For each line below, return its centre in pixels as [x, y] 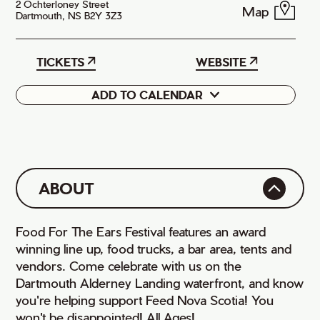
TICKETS [61, 62]
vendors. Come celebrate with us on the [129, 265]
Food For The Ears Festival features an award [141, 231]
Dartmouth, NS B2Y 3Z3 [69, 15]
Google [43, 100]
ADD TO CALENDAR [147, 95]
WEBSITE [221, 62]
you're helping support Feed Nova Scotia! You [145, 300]
